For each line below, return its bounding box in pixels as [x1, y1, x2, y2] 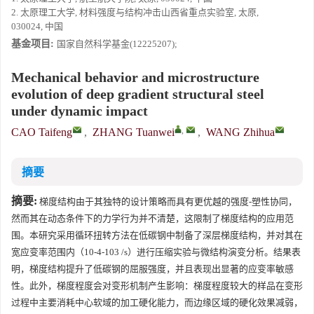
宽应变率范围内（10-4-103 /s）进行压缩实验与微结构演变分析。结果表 [11, 247, 301, 257]
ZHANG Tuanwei [93, 126, 175, 138]
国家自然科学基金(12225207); [57, 39, 177, 49]
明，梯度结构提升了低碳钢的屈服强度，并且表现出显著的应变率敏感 [11, 264, 294, 274]
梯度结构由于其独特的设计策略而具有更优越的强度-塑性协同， [37, 196, 297, 207]
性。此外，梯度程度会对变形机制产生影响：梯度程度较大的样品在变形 [11, 280, 303, 291]
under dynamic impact [11, 103, 148, 118]
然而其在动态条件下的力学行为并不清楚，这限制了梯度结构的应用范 [11, 213, 294, 224]
